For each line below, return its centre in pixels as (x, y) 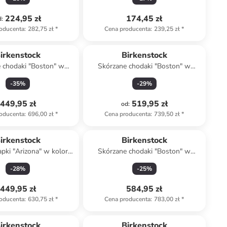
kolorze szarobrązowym (144, 161)
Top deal (18, 211)
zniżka (139, 211)
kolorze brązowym (144, 76)
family (158, 211)
